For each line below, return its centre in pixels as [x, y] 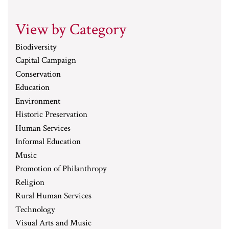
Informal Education [48, 142]
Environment [38, 101]
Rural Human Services [53, 196]
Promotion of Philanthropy [61, 169]
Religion [30, 182]
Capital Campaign [46, 60]
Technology [35, 209]
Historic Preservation [51, 114]
